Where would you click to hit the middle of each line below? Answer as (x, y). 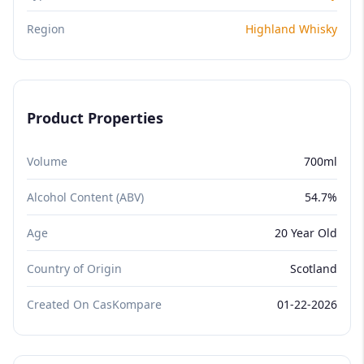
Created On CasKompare (94, 304)
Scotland (314, 268)
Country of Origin (74, 268)
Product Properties (95, 117)
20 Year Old (306, 232)
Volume (47, 161)
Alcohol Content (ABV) (85, 197)
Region (46, 28)
